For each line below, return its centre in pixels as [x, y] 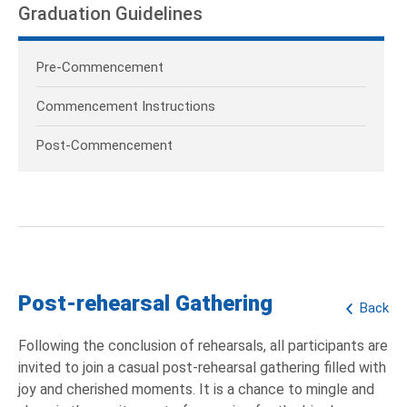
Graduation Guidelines [110, 14]
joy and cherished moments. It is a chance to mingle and [196, 390]
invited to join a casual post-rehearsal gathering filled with [202, 368]
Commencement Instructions [126, 107]
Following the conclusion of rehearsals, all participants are [203, 346]
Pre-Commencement [100, 68]
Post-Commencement [104, 146]
